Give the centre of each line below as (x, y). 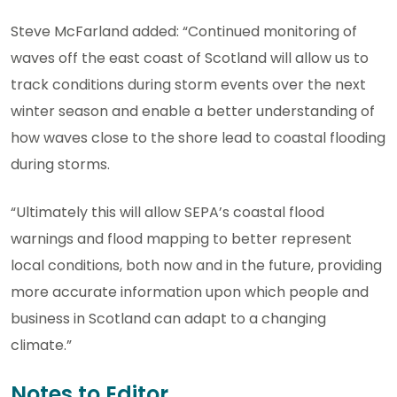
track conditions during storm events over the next (188, 84)
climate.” (41, 345)
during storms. (62, 164)
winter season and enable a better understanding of (193, 111)
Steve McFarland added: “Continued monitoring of (184, 31)
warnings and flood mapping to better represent (181, 238)
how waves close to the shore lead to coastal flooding (198, 137)
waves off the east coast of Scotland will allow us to (190, 58)
